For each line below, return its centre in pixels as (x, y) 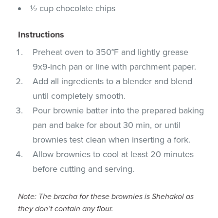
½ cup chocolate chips (73, 8)
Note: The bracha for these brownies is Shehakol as (106, 196)
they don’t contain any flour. (66, 209)
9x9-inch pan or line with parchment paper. (115, 66)
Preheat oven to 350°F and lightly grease (111, 52)
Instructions (41, 34)
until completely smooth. (79, 96)
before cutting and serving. (84, 169)
